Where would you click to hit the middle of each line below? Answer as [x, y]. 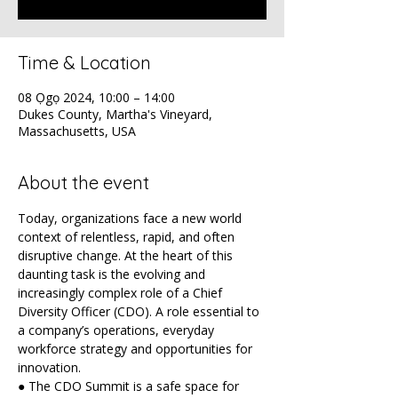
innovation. [49, 367]
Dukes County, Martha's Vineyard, [115, 114]
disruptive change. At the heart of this [127, 255]
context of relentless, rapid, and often [128, 237]
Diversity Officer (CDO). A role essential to [140, 311]
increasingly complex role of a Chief [122, 293]
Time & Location [84, 63]
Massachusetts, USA [77, 131]
